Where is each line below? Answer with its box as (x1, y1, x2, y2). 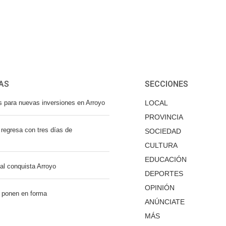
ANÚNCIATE (144, 198, 185, 206)
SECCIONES (144, 79, 188, 89)
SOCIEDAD (144, 127, 181, 135)
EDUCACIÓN (144, 155, 187, 163)
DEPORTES (144, 169, 183, 178)
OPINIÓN (144, 184, 175, 192)
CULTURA (144, 141, 178, 149)
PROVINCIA (144, 113, 183, 121)
